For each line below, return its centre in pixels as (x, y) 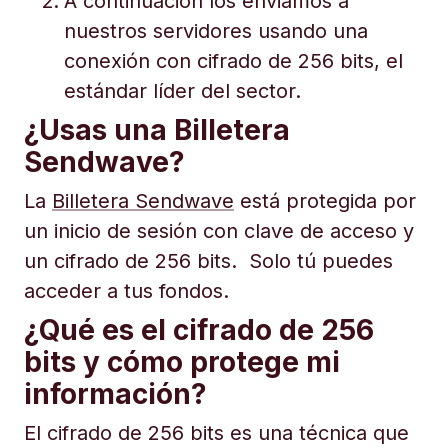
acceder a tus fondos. (126, 291)
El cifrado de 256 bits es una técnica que (216, 433)
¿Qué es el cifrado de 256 (199, 330)
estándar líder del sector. (182, 91)
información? (115, 394)
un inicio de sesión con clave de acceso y (219, 231)
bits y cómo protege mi (182, 362)
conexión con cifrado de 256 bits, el (233, 61)
